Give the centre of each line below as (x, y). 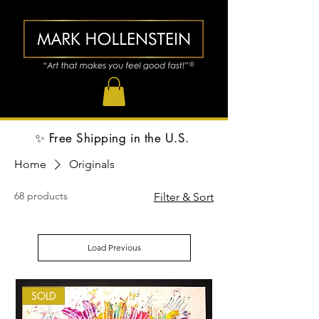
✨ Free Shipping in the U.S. (114, 138)
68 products (41, 195)
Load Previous (114, 247)
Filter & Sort (184, 197)
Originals (92, 164)
